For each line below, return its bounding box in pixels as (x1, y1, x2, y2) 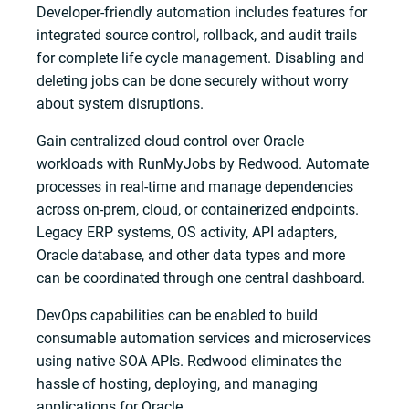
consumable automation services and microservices (37, 329, 372, 347)
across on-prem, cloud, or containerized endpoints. (37, 200, 360, 218)
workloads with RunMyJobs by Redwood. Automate (37, 154, 370, 173)
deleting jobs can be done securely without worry (37, 71, 350, 89)
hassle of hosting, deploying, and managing (37, 374, 319, 393)
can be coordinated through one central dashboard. (37, 268, 366, 287)
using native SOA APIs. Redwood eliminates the (37, 351, 342, 370)
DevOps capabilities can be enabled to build (37, 306, 319, 324)
